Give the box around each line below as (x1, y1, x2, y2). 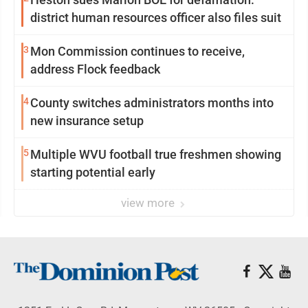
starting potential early (30, 165, 155, 179)
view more (121, 196, 177, 210)
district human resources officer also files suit (30, 10, 281, 25)
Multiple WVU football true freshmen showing (30, 147, 281, 162)
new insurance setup (30, 113, 144, 128)
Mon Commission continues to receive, (30, 44, 245, 58)
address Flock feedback (30, 62, 160, 76)
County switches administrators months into (30, 96, 274, 110)
